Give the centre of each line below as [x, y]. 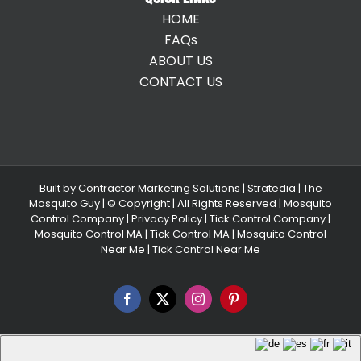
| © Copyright [137, 204]
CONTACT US [180, 82]
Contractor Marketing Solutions [159, 189]
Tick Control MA [190, 234]
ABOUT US [180, 61]
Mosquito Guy [66, 204]
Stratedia [271, 189]
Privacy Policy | [168, 219]
